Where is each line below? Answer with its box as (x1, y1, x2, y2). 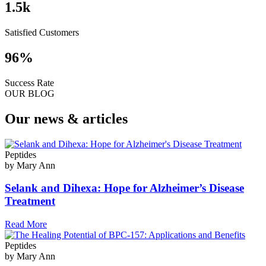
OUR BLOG (5, 88, 55, 99)
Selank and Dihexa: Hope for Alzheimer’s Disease (5, 182, 244, 195)
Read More (5, 219, 47, 230)
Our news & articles (5, 110, 128, 126)
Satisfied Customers (5, 27, 79, 38)
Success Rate (5, 77, 54, 88)
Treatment (5, 195, 55, 208)
